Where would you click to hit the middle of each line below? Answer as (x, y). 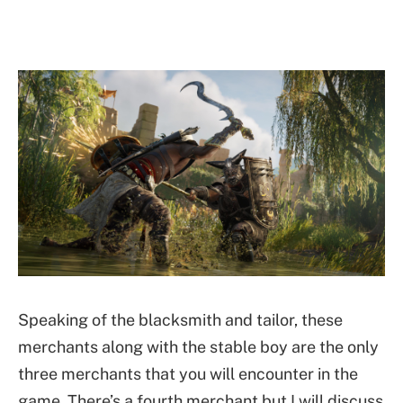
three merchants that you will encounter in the (188, 373)
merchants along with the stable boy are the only (198, 346)
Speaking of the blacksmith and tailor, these (180, 319)
